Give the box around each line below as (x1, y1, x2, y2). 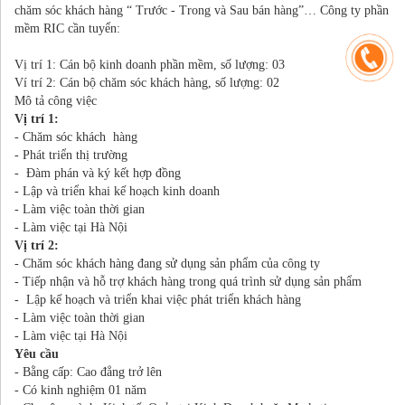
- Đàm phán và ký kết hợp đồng (14, 165, 181, 180)
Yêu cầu (14, 346, 59, 361)
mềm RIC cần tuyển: (14, 21, 120, 35)
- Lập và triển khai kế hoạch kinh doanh (14, 184, 220, 198)
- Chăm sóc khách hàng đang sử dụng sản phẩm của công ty (14, 256, 360, 270)
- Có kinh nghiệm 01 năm (14, 382, 146, 397)
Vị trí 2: (14, 238, 59, 252)
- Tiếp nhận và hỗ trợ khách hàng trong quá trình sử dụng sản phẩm (14, 274, 362, 288)
